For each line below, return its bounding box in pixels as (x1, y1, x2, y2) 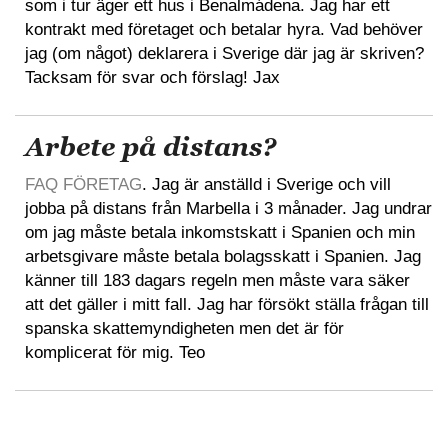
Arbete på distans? (25, 129, 276, 164)
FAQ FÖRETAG (25, 174, 142, 194)
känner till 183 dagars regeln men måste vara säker (25, 270, 410, 290)
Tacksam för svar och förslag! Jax (25, 67, 280, 87)
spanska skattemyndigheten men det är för (25, 318, 344, 338)
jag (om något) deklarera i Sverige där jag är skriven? (25, 43, 424, 63)
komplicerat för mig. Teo (25, 342, 205, 362)
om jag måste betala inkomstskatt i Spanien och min (25, 222, 415, 242)
